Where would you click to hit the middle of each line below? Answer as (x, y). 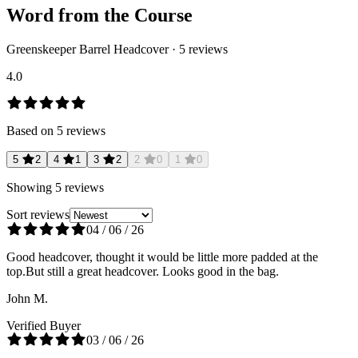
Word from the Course (99, 16)
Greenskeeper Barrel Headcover (88, 50)
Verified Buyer (44, 326)
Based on (32, 131)
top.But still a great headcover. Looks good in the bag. (143, 272)
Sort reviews (38, 215)
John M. (27, 299)
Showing (31, 188)
